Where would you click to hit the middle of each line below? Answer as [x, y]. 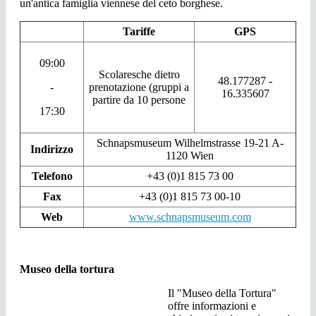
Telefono [52, 176]
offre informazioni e [212, 306]
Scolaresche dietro [139, 75]
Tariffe [139, 32]
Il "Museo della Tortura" [222, 293]
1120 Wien [190, 156]
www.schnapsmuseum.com [190, 217]
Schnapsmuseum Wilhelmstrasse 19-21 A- [190, 143]
